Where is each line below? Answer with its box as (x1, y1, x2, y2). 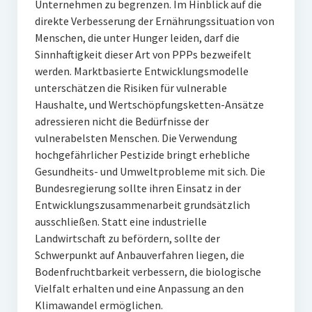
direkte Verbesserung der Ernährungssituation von (34, 14, 274, 28)
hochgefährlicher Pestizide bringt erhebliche (34, 148, 250, 162)
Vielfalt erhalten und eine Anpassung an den (34, 281, 244, 295)
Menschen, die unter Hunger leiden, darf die (34, 31, 240, 45)
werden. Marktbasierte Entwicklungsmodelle (34, 64, 249, 78)
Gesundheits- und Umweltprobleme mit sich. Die (34, 164, 265, 178)
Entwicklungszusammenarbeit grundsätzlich (34, 198, 250, 212)
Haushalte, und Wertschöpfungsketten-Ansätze (34, 97, 264, 111)
